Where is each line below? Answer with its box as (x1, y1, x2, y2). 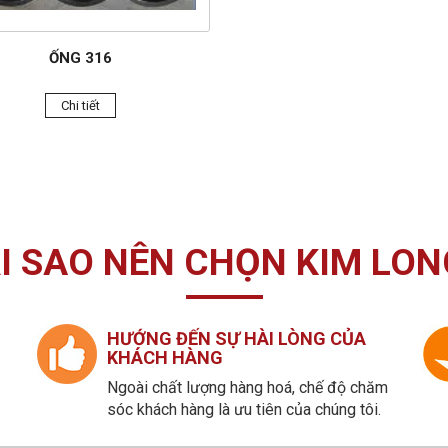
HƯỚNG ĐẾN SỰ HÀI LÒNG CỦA (107, 327, 367, 349)
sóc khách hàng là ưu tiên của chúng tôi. (107, 399, 382, 419)
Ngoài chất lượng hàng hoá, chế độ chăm (107, 377, 389, 397)
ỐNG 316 (48, 48, 112, 67)
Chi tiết (60, 97, 100, 113)
